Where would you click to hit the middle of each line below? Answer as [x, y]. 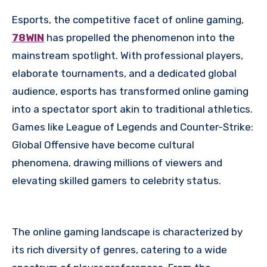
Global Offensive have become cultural [103, 145]
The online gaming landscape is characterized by [127, 232]
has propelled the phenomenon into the [139, 38]
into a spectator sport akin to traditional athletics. [132, 109]
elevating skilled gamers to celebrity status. [117, 181]
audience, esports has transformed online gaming [130, 91]
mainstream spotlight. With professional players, [128, 56]
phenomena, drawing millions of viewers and [117, 163]
